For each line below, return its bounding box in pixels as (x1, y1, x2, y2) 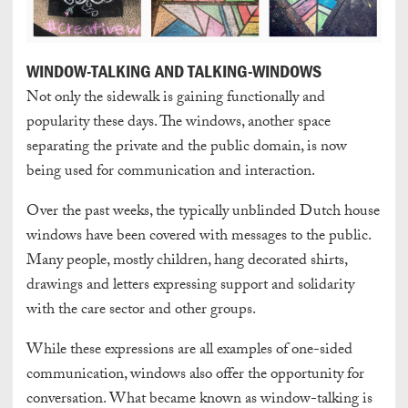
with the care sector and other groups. (26, 298, 256, 325)
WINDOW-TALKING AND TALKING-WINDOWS (26, 59, 325, 83)
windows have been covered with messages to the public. (26, 224, 371, 251)
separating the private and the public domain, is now (26, 135, 347, 162)
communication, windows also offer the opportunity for (26, 362, 364, 390)
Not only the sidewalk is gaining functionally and (26, 86, 325, 113)
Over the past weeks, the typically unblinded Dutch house (26, 199, 380, 227)
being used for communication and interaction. (26, 159, 318, 187)
